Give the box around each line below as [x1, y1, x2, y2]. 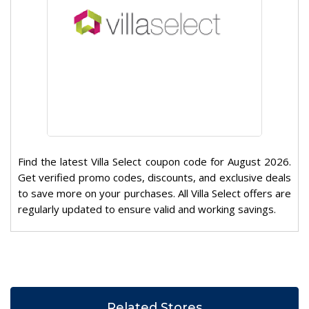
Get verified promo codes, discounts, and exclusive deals [18, 170, 291, 185]
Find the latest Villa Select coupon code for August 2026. [18, 154, 291, 169]
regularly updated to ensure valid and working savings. [18, 202, 276, 217]
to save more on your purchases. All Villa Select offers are [18, 186, 291, 201]
